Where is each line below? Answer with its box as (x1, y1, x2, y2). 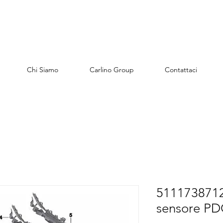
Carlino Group (89, 65, 134, 75)
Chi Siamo (26, 65, 58, 75)
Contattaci (164, 65, 197, 75)
